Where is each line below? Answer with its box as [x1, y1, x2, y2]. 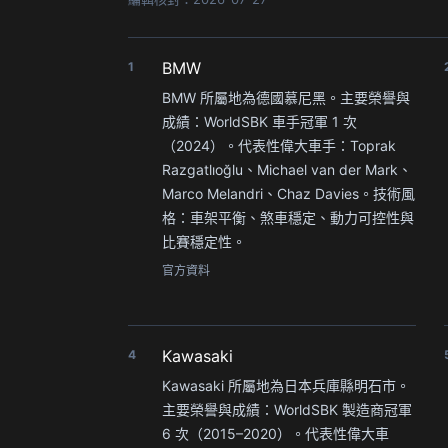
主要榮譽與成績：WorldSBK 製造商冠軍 [162, 400, 412, 418]
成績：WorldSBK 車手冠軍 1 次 [162, 112, 357, 130]
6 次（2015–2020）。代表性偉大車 [162, 424, 389, 442]
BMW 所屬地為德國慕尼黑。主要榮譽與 [162, 88, 410, 106]
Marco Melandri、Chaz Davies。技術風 [162, 184, 415, 202]
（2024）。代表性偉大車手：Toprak [162, 136, 396, 154]
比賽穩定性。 [162, 232, 246, 250]
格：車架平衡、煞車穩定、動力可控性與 [162, 208, 414, 226]
